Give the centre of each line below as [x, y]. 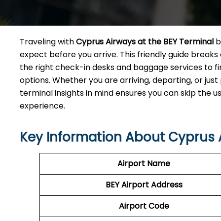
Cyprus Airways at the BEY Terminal [145, 42]
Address [166, 185]
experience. [42, 106]
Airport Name [144, 164]
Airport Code [144, 206]
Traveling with [48, 42]
